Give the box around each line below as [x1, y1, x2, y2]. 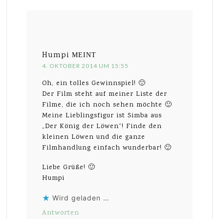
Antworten [42, 208, 80, 218]
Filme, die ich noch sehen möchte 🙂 [42, 100, 173, 110]
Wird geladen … [52, 193, 110, 202]
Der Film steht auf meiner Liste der [42, 89, 168, 99]
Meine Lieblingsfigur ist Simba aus [42, 110, 162, 121]
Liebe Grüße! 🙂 [42, 162, 96, 173]
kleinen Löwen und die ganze [42, 132, 146, 142]
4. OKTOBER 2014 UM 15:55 [42, 62, 129, 69]
